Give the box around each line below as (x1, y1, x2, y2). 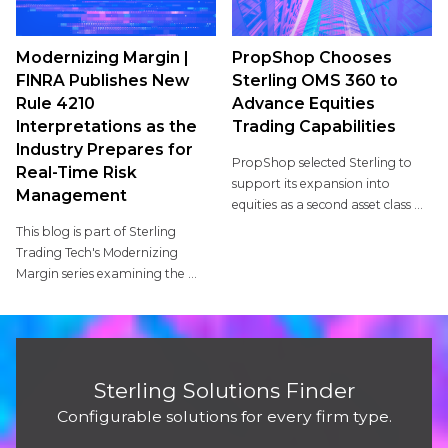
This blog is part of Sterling (15, 224, 176, 240)
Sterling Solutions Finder (93, 377, 355, 403)
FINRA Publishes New (15, 71, 189, 91)
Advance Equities (232, 94, 376, 114)
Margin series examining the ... (15, 266, 197, 282)
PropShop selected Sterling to (232, 155, 413, 171)
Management (15, 186, 127, 206)
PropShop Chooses (232, 48, 393, 68)
